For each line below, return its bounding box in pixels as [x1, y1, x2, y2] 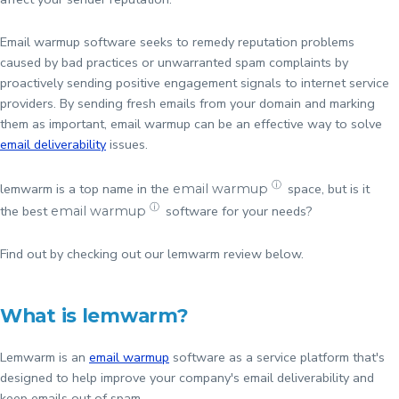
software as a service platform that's [169, 347, 385, 366]
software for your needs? [162, 202, 313, 220]
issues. [106, 135, 148, 154]
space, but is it [284, 180, 370, 199]
